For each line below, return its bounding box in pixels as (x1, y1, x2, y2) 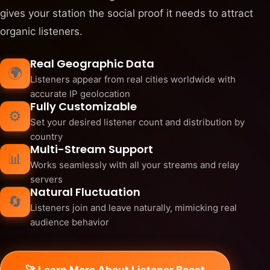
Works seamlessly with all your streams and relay (30, 159, 239, 171)
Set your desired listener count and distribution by (30, 116, 245, 128)
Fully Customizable (30, 98, 137, 114)
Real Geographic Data (30, 55, 154, 71)
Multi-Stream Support (30, 141, 153, 157)
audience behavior (30, 216, 109, 228)
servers (30, 173, 63, 185)
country (30, 130, 63, 142)
